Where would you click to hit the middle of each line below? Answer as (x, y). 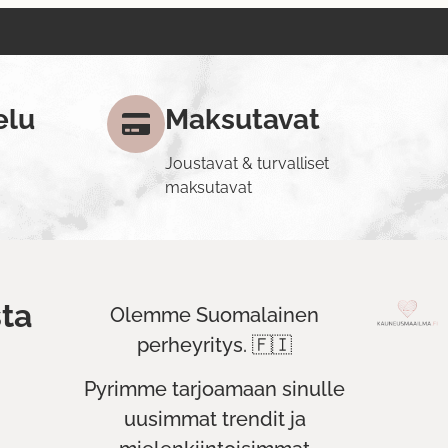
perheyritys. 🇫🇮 (215, 344)
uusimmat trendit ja (214, 419)
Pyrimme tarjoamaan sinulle (215, 389)
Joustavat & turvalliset (247, 163)
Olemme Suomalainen (215, 314)
